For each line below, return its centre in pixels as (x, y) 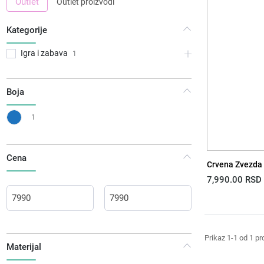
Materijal (24, 247)
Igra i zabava (44, 53)
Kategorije (27, 30)
